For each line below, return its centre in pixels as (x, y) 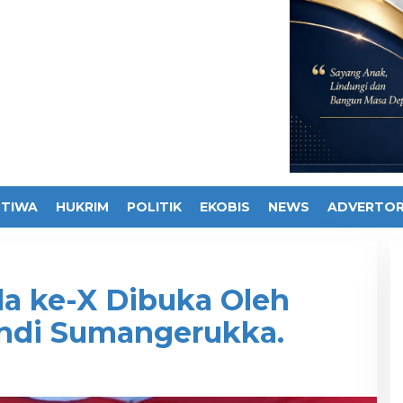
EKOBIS (225, 206)
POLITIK (154, 206)
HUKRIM (82, 206)
